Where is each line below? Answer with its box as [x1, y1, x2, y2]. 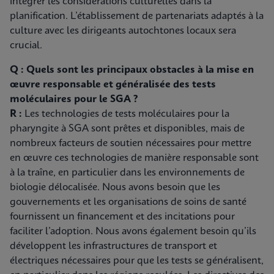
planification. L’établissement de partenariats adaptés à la [10, 11, 264, 21]
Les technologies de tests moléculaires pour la [22, 109, 229, 119]
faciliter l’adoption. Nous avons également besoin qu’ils [10, 226, 256, 237]
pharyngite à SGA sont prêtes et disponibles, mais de [10, 124, 245, 134]
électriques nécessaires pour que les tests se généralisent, [10, 256, 264, 266]
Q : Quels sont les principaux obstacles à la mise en [10, 65, 254, 75]
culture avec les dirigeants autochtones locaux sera [10, 26, 236, 36]
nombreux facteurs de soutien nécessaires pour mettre [10, 138, 251, 149]
